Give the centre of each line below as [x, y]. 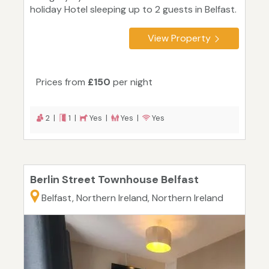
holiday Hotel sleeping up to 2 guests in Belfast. [133, 10]
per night [131, 82]
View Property [179, 38]
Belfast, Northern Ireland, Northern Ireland [132, 198]
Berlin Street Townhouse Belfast [114, 180]
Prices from [62, 82]
